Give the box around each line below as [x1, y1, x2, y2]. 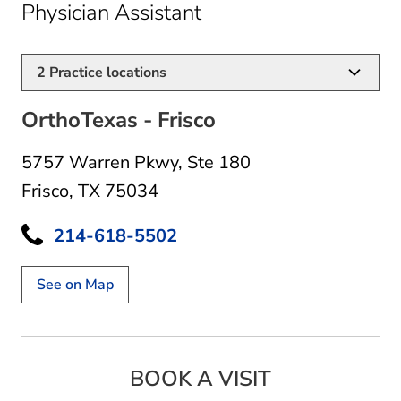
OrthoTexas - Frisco [21, 105, 216, 134]
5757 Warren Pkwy [21, 149, 178, 175]
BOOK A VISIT [130, 363, 271, 393]
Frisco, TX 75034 [21, 178, 158, 203]
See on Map [37, 274, 114, 294]
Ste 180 [187, 149, 251, 175]
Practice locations [46, 62, 166, 82]
